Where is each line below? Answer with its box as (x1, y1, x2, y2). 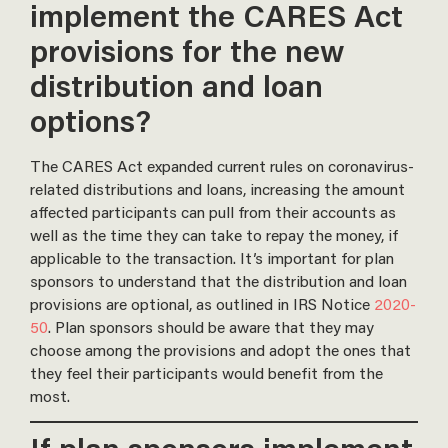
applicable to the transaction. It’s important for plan (30, 246, 394, 268)
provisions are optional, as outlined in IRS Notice (30, 292, 374, 314)
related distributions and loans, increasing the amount (30, 177, 405, 199)
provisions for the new (30, 29, 345, 70)
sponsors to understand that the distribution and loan (30, 269, 407, 291)
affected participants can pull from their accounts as (30, 200, 396, 222)
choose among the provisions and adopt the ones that (30, 338, 411, 360)
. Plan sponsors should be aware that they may (48, 315, 374, 337)
